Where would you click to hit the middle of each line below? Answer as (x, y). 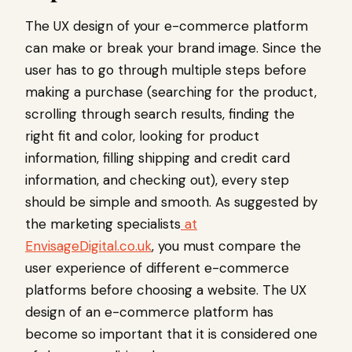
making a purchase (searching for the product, (171, 92)
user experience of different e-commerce (157, 268)
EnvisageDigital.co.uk (88, 246)
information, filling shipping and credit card (158, 158)
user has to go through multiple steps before (166, 70)
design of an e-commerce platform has (149, 312)
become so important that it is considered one (171, 334)
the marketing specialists (103, 224)
